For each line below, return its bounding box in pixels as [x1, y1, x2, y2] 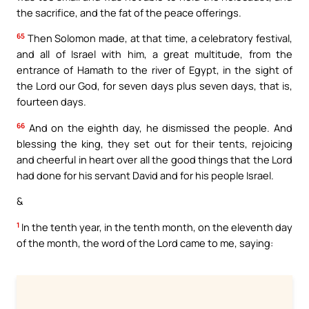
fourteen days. [17, 94, 86, 109]
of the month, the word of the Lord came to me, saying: [17, 236, 273, 250]
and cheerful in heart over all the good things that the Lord [17, 152, 292, 166]
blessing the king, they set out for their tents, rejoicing [17, 136, 292, 150]
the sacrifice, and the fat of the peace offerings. [17, 5, 241, 19]
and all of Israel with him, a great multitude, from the [17, 47, 292, 61]
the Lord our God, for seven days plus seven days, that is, [17, 79, 292, 93]
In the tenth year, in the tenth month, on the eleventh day [19, 220, 292, 235]
